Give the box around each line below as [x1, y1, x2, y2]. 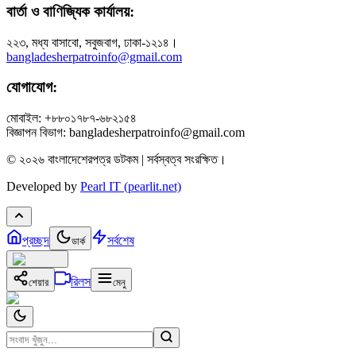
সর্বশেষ [107, 234, 134, 247]
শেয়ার [29, 277, 48, 288]
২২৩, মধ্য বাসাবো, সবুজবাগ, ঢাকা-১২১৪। [6, 35, 178, 49]
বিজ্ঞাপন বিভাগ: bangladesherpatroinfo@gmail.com [6, 126, 245, 139]
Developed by [6, 180, 80, 193]
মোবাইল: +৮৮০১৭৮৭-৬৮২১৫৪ [6, 111, 137, 125]
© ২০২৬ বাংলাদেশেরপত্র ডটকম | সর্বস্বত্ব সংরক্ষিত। [6, 153, 226, 166]
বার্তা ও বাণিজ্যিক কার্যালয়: [6, 2, 134, 20]
